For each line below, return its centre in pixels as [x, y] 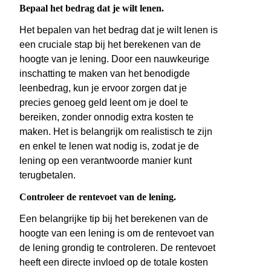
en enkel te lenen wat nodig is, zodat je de [109, 146]
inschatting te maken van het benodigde [105, 74]
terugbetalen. [47, 175]
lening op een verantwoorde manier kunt [106, 161]
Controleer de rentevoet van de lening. [98, 197]
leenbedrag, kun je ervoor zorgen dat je [103, 88]
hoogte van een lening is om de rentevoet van [117, 233]
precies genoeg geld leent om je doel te [104, 103]
